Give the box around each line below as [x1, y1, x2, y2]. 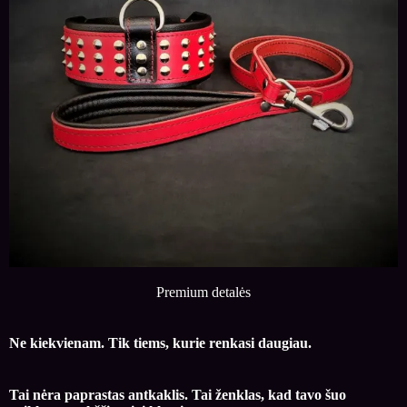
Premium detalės [156, 283, 251, 300]
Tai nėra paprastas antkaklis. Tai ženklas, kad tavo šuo [9, 386, 346, 402]
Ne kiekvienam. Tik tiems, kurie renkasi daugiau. [9, 334, 312, 351]
